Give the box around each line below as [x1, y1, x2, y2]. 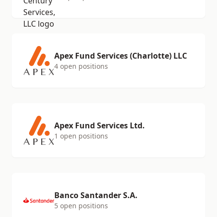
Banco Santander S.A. [54, 190, 138, 201]
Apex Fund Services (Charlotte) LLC [54, 50, 187, 61]
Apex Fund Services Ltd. [54, 120, 145, 131]
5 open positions [54, 201, 108, 210]
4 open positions [54, 62, 108, 71]
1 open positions [54, 131, 108, 140]
